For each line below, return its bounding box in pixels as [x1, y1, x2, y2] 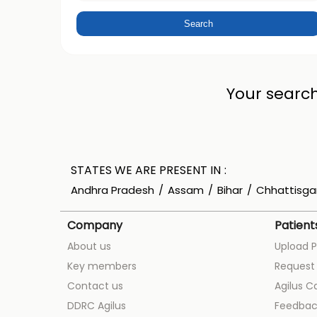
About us [67, 238, 111, 253]
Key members [67, 258, 137, 273]
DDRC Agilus [67, 298, 126, 313]
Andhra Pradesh [70, 182, 154, 197]
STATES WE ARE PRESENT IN [70, 161, 221, 178]
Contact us [67, 278, 123, 293]
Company [67, 217, 122, 234]
